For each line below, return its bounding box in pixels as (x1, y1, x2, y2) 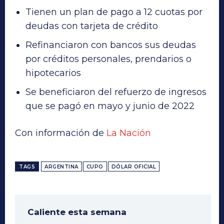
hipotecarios (25, 67, 81, 79)
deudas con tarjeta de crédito (25, 20, 158, 32)
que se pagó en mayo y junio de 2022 (25, 100, 194, 112)
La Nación (106, 127, 151, 139)
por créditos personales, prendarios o (25, 53, 191, 65)
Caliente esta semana (27, 207, 126, 217)
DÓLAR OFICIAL (111, 163, 156, 170)
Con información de (15, 127, 106, 139)
